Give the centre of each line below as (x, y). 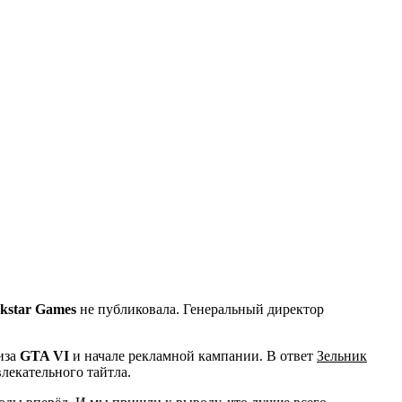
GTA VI (46, 355)
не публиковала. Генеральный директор (200, 309)
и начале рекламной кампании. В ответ (195, 355)
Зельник (342, 355)
